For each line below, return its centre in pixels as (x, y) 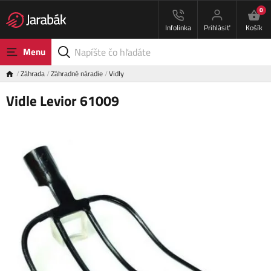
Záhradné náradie (77, 73)
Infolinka (178, 28)
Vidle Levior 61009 (63, 101)
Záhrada (33, 73)
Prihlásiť (217, 28)
